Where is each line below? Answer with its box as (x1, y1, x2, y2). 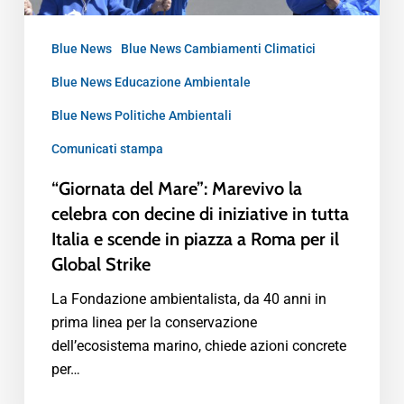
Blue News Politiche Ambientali (50, 107, 232, 123)
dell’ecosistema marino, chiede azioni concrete (50, 336, 346, 354)
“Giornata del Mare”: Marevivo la (50, 177, 302, 199)
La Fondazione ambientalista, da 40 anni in (50, 289, 326, 308)
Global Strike (50, 252, 151, 275)
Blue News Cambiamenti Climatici (120, 41, 316, 56)
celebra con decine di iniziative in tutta (50, 202, 349, 225)
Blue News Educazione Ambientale (50, 74, 251, 89)
